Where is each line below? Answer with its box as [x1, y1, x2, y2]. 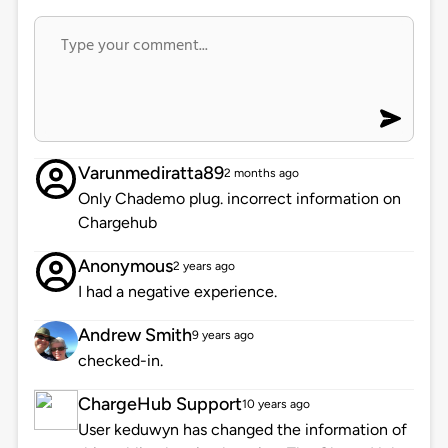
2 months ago [223, 166, 299, 181]
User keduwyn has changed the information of [77, 420, 407, 440]
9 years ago [191, 328, 254, 343]
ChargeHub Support [77, 393, 242, 416]
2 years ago [172, 259, 235, 274]
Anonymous [77, 255, 173, 278]
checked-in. [77, 351, 163, 371]
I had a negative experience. [77, 282, 277, 302]
